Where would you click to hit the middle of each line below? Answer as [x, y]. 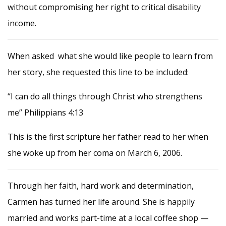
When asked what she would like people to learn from [110, 56]
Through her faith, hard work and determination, [101, 185]
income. [22, 23]
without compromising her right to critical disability [104, 7]
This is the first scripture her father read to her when [108, 136]
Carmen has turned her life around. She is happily [101, 202]
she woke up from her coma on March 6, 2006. [95, 153]
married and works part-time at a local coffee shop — [108, 218]
